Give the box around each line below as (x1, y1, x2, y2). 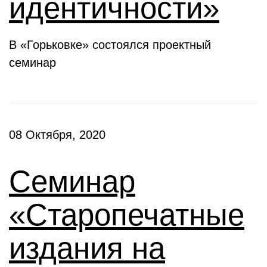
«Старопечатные (9, 198, 244, 232)
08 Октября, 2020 (9, 128, 105, 141)
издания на (9, 231, 165, 265)
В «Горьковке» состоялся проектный (9, 38, 211, 51)
